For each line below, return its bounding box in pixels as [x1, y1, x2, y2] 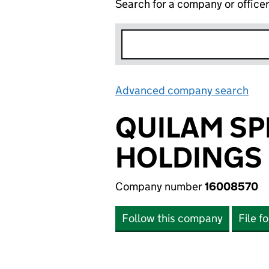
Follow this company [122, 211, 223, 225]
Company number [115, 180, 205, 193]
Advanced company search [115, 83, 249, 97]
